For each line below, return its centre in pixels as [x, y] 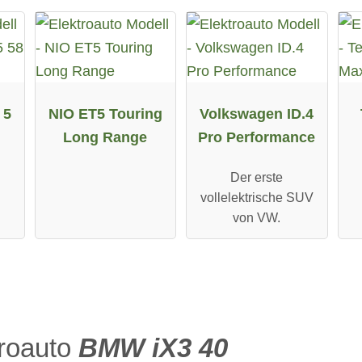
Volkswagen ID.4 [257, 113]
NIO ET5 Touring [105, 113]
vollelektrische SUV [257, 198]
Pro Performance [257, 137]
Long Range [105, 137]
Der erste [257, 178]
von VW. [257, 218]
